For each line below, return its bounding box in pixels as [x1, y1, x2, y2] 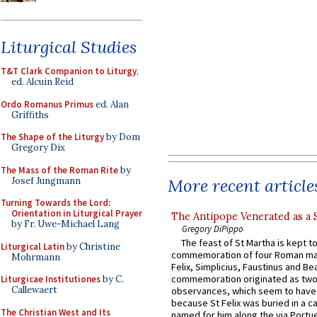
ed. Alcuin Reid [11, 76, 74, 88]
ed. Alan [93, 98, 129, 110]
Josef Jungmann [11, 174, 81, 187]
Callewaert [11, 284, 57, 296]
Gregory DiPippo [182, 222, 243, 234]
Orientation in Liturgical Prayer [11, 207, 142, 219]
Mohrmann [11, 250, 60, 263]
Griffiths [11, 108, 49, 121]
